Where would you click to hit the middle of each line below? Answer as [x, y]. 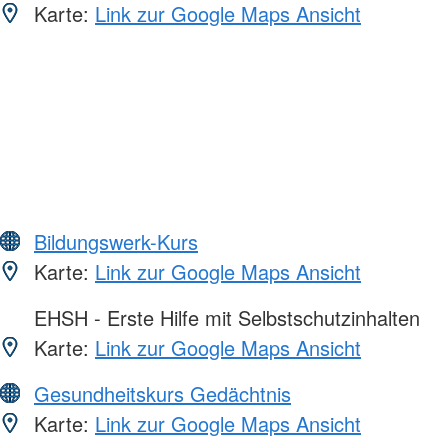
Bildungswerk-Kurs [116, 242]
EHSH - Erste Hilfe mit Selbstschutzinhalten [224, 318]
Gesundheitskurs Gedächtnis [162, 394]
